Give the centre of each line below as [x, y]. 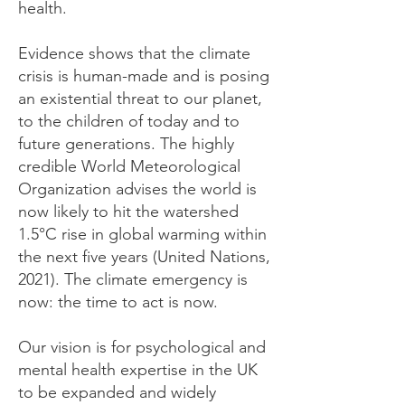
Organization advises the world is [137, 189]
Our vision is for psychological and [142, 347]
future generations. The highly [126, 144]
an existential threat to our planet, [140, 99]
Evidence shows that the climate [134, 53]
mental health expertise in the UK [138, 370]
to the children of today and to [129, 121]
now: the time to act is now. [118, 302]
